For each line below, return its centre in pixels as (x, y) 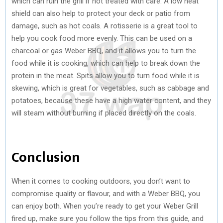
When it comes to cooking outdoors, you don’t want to (101, 181)
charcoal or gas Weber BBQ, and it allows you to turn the (104, 51)
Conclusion (46, 157)
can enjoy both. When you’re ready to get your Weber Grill (105, 206)
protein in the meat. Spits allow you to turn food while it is (106, 75)
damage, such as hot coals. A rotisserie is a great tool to (105, 26)
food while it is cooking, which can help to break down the (106, 63)
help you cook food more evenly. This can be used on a (102, 38)
